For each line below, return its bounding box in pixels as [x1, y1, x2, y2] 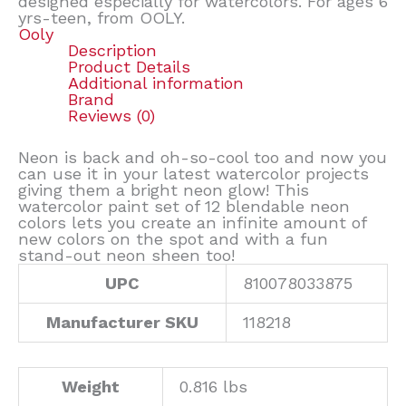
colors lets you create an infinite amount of [18, 212, 366, 232]
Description [67, 41, 157, 61]
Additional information [67, 73, 244, 93]
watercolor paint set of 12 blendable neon [18, 196, 350, 216]
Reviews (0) [67, 106, 155, 126]
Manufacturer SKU [46, 312, 198, 332]
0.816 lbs [179, 376, 248, 396]
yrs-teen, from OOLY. [18, 8, 185, 28]
